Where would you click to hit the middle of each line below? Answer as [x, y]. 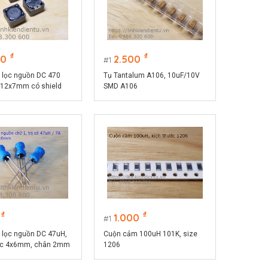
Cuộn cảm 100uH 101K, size [150, 234]
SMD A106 [120, 86]
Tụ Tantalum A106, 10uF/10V [151, 75]
